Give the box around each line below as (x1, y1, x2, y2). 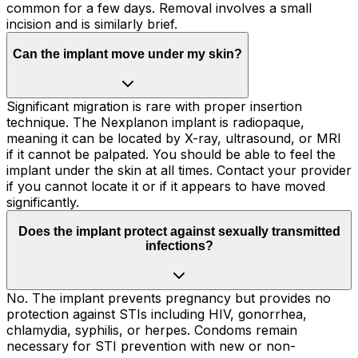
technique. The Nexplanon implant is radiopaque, (6, 113, 304, 130)
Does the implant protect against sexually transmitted (18, 225, 340, 239)
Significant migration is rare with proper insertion (6, 97, 302, 114)
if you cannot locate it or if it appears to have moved (6, 177, 325, 194)
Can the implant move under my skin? (13, 47, 242, 62)
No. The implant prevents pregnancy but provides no (6, 289, 331, 306)
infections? (145, 239, 213, 253)
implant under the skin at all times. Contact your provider (6, 161, 352, 178)
